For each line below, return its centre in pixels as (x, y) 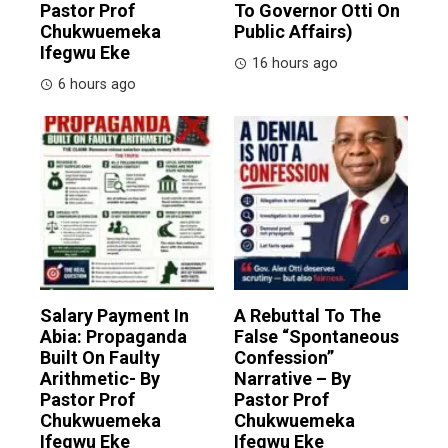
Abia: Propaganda (113, 336)
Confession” (284, 357)
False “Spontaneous (316, 336)
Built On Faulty (100, 357)
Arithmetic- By (100, 378)
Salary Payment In (114, 315)
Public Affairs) (293, 31)
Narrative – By (292, 378)
